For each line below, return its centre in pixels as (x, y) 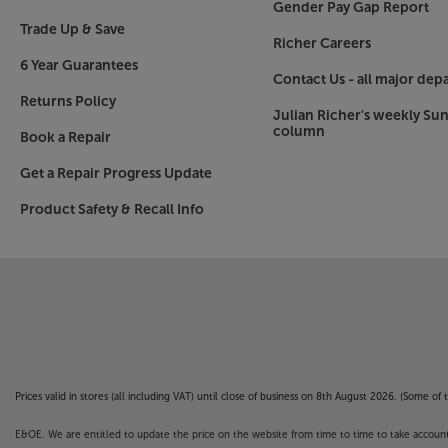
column (298, 132)
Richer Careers (321, 44)
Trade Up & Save (72, 30)
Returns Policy (68, 102)
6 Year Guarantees (79, 66)
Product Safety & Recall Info (112, 210)
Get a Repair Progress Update (116, 174)
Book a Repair (65, 138)
